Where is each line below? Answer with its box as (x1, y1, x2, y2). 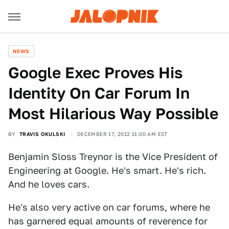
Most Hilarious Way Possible (8, 104, 218, 123)
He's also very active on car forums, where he (8, 202, 210, 213)
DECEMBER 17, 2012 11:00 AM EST (77, 131, 168, 137)
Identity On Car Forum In (8, 84, 190, 102)
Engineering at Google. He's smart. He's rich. (8, 165, 206, 176)
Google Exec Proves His (8, 63, 182, 82)
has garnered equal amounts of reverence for (8, 216, 208, 226)
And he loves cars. (8, 179, 89, 190)
